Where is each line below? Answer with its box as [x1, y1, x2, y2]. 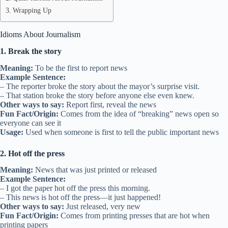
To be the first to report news [33, 63, 127, 72]
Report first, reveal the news [64, 100, 156, 109]
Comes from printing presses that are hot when [59, 211, 210, 220]
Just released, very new [64, 202, 140, 211]
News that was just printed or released [33, 165, 157, 175]
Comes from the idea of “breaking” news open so [59, 109, 219, 118]
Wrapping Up [12, 6, 51, 14]
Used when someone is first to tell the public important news [23, 127, 219, 136]
